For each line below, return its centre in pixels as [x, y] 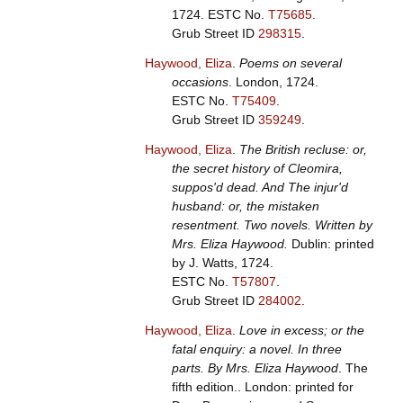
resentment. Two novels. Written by [272, 225]
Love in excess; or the [301, 331]
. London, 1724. [273, 82]
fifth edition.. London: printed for [262, 387]
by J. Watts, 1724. [222, 263]
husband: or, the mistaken [245, 206]
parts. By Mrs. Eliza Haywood [255, 368]
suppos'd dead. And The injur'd [260, 188]
